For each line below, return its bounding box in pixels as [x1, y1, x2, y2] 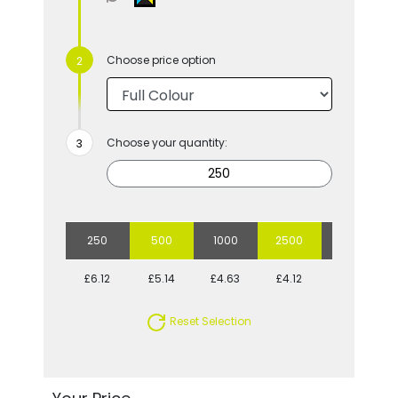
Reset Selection [167, 314, 252, 330]
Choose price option [106, 52, 216, 68]
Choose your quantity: [106, 134, 227, 150]
